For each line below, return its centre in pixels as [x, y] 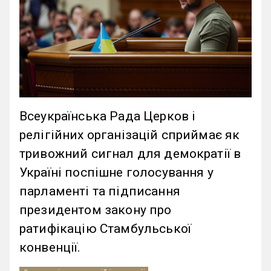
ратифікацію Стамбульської [105, 229]
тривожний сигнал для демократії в [130, 154]
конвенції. [50, 248]
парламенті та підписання [100, 191]
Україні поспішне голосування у [116, 173]
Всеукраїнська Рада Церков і [108, 116]
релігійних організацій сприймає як [130, 135]
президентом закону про [96, 210]
